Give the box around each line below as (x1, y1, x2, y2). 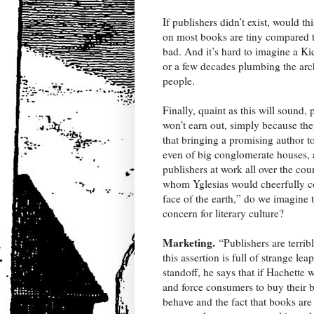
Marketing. (163, 235, 215, 251)
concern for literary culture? (163, 206, 284, 221)
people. (163, 74, 198, 88)
